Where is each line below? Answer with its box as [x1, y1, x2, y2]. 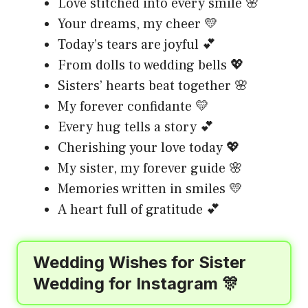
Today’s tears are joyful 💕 [58, 35, 216, 54]
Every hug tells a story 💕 [58, 118, 214, 136]
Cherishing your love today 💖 [58, 138, 240, 157]
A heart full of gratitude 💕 [58, 200, 220, 219]
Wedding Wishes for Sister [33, 252, 246, 272]
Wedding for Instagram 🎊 [33, 273, 239, 294]
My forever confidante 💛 [58, 97, 209, 115]
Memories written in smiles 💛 [58, 179, 243, 198]
